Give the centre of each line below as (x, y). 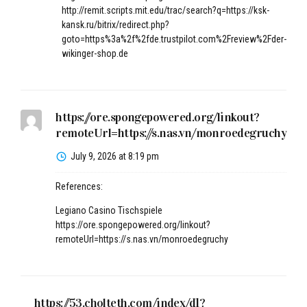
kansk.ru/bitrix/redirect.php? (115, 25)
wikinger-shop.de (95, 54)
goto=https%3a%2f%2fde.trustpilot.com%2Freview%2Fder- (174, 39)
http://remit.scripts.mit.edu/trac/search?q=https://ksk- (165, 11)
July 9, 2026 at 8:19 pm (115, 157)
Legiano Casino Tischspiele (109, 211)
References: (79, 187)
